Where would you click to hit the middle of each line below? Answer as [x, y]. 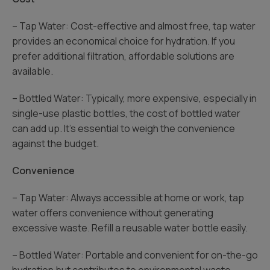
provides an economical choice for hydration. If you [124, 41]
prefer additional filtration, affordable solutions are [123, 56]
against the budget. [55, 143]
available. [33, 71]
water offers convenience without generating [113, 213]
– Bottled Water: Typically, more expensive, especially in [134, 98]
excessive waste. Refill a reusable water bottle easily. [130, 228]
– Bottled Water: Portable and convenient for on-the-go [135, 255]
